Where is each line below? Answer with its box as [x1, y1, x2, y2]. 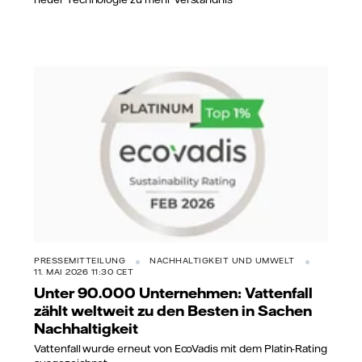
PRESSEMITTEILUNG [34, 255, 125, 267]
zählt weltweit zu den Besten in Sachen [34, 301, 312, 320]
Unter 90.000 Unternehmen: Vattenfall [34, 284, 313, 302]
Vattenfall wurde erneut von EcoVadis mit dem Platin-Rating [34, 341, 328, 355]
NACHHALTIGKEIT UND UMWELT [149, 255, 295, 267]
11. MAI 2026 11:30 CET [34, 267, 133, 278]
